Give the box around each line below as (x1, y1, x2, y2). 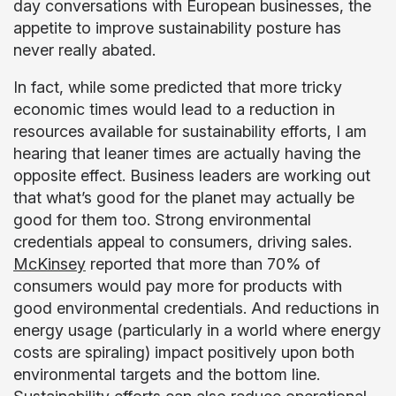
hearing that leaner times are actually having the (13, 144, 361, 163)
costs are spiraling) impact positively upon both (13, 343, 354, 362)
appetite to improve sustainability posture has (13, 19, 341, 37)
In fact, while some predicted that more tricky (13, 78, 342, 96)
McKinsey (13, 255, 86, 273)
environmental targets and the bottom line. (13, 365, 320, 384)
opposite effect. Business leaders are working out (13, 166, 370, 185)
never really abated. (13, 41, 160, 59)
